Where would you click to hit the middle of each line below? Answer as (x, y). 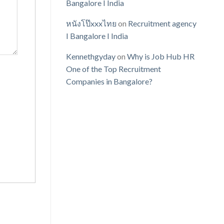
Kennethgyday (91, 56)
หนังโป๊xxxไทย (91, 23)
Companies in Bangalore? (109, 81)
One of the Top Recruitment (113, 69)
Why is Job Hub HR (161, 56)
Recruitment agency (162, 23)
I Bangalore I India (97, 36)
